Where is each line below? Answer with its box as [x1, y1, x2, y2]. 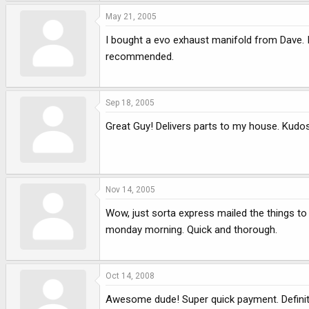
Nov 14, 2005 [106, 184, 155, 195]
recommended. [106, 50, 174, 63]
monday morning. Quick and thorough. [106, 223, 277, 236]
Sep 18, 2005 [106, 98, 154, 108]
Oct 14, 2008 [106, 271, 154, 281]
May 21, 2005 [106, 11, 157, 21]
